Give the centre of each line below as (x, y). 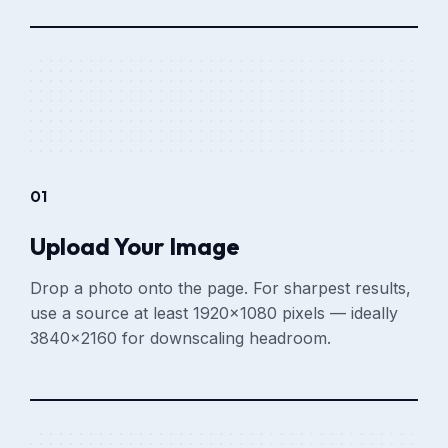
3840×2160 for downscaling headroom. (181, 337)
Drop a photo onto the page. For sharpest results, (221, 287)
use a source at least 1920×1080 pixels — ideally (214, 312)
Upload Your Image (135, 245)
